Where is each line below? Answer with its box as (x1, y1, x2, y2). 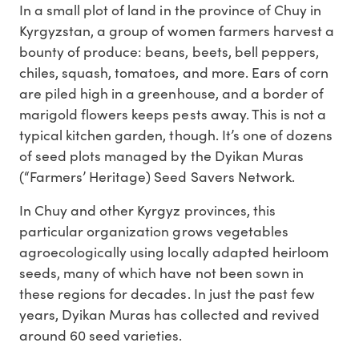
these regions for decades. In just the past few (19, 284, 315, 304)
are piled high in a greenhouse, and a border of (19, 83, 324, 103)
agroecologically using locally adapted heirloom (19, 242, 329, 262)
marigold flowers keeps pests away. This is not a (19, 104, 326, 124)
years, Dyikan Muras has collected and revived (19, 305, 320, 325)
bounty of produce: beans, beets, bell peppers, (19, 42, 319, 62)
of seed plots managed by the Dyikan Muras (19, 146, 304, 166)
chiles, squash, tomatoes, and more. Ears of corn (19, 63, 329, 83)
